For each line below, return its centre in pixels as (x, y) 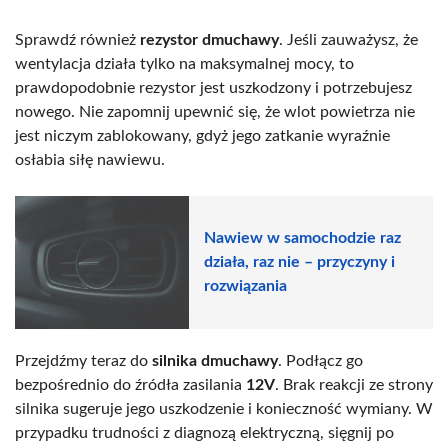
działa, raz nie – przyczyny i (299, 262)
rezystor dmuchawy (209, 39)
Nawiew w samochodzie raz (302, 238)
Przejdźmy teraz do (83, 360)
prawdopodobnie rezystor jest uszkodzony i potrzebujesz (213, 87)
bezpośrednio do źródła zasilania (130, 384)
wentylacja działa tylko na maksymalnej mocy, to (184, 63)
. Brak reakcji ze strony (354, 384)
